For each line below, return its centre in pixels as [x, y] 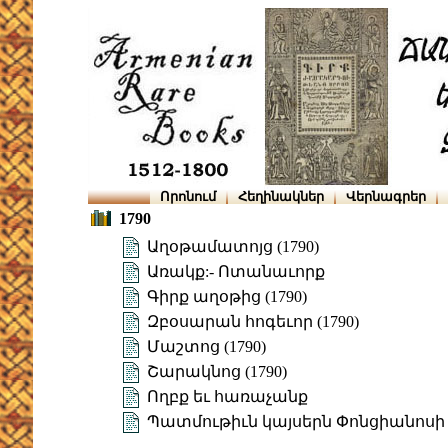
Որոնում [188, 196]
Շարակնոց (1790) [217, 372]
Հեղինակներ [281, 196]
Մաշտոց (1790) [206, 347]
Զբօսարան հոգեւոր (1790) [253, 322]
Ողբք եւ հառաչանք [227, 397]
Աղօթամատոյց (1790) [233, 247]
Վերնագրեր [386, 196]
